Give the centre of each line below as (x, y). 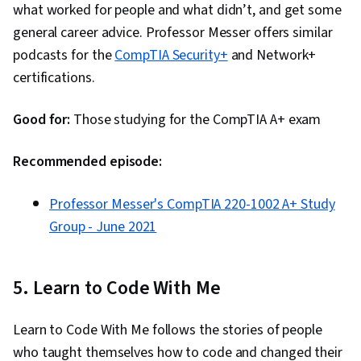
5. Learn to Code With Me (117, 288)
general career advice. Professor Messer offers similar (173, 33)
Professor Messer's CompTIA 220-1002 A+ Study (192, 205)
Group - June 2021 (103, 227)
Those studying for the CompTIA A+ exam (196, 120)
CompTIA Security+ (171, 56)
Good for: (42, 120)
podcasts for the (64, 56)
